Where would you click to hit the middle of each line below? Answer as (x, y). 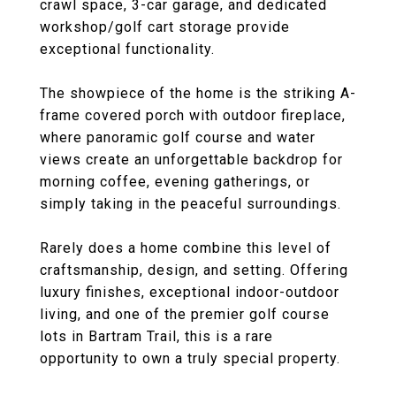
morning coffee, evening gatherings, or (175, 182)
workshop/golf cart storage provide (165, 27)
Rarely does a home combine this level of (186, 248)
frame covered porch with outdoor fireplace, (193, 115)
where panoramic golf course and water (178, 137)
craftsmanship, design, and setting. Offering (194, 270)
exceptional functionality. (127, 49)
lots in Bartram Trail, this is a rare (156, 336)
